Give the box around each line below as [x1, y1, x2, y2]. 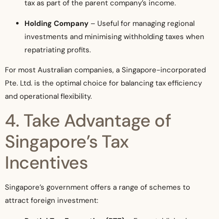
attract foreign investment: [5, 196, 98, 206]
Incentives [5, 151, 88, 175]
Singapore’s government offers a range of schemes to [5, 182, 190, 193]
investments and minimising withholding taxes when [24, 31, 204, 42]
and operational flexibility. [5, 91, 92, 101]
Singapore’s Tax [5, 130, 129, 153]
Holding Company [24, 18, 88, 28]
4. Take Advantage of [5, 109, 171, 132]
